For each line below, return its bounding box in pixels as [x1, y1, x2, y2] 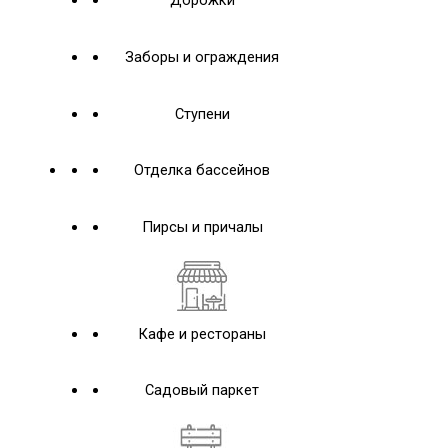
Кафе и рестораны [138, 324, 267, 343]
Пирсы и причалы [141, 217, 263, 236]
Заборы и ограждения [125, 47, 280, 66]
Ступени [174, 104, 230, 123]
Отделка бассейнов [134, 161, 271, 180]
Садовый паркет [145, 381, 260, 400]
